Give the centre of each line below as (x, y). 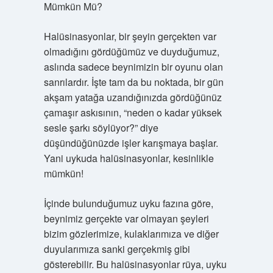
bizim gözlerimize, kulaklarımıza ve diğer (131, 234)
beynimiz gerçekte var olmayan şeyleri (126, 218)
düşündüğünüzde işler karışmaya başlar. (131, 143)
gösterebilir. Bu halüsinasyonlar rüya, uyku (135, 264)
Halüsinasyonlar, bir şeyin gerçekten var (130, 36)
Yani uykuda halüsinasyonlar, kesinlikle (129, 158)
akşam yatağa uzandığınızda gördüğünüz (133, 97)
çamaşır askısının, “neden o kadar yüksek (133, 112)
